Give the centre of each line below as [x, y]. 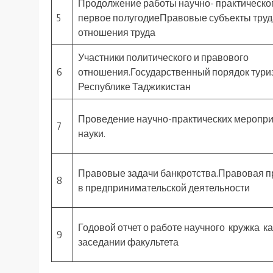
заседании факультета [128, 242]
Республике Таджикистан [134, 87]
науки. [92, 134]
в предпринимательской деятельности [164, 188]
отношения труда [117, 33]
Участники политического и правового [163, 58]
